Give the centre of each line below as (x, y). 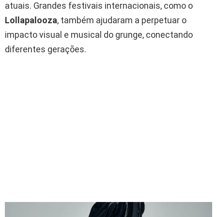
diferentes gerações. (46, 49)
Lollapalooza (31, 20)
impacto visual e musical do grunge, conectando (99, 35)
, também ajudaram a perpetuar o (122, 20)
